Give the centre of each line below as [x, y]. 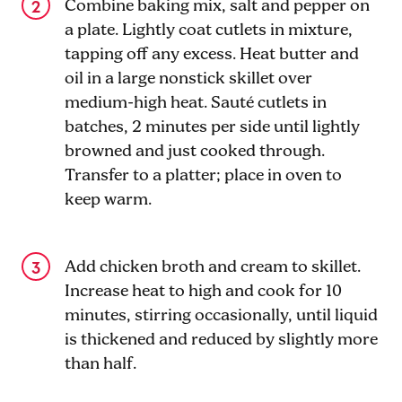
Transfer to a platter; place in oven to [203, 176]
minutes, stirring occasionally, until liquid [221, 316]
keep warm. [108, 200]
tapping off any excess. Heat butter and [212, 55]
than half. [100, 364]
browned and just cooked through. [195, 152]
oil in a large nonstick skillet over [188, 79]
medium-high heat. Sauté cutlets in [196, 103]
